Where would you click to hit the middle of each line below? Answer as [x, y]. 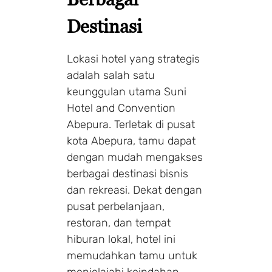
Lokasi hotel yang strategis [133, 59]
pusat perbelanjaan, [116, 206]
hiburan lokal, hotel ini [121, 239]
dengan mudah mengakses [135, 157]
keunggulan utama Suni [127, 91]
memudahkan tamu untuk [132, 255]
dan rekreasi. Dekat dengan [134, 190]
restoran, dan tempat [119, 223]
